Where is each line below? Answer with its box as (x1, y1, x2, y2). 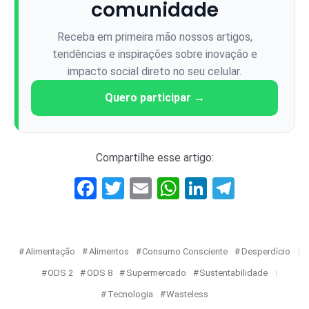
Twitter (124, 175, 192, 202)
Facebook (97, 175, 188, 202)
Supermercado (126, 268, 186, 279)
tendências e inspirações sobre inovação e (52, 48, 257, 61)
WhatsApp (179, 175, 279, 202)
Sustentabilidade (199, 268, 268, 279)
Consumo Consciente (142, 246, 228, 257)
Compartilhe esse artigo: (95, 151, 214, 165)
